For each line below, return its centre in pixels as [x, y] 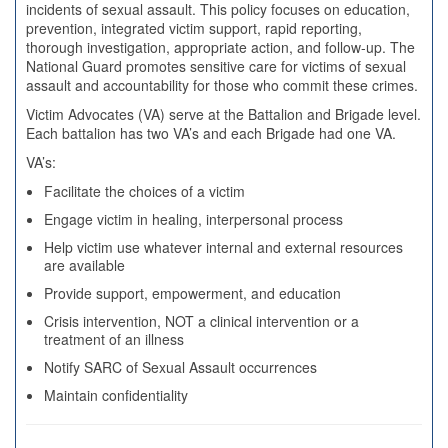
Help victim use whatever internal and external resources [223, 247]
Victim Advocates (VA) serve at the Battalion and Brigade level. [223, 114]
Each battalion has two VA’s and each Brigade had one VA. [211, 133]
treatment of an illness [114, 339]
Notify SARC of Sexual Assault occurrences [180, 367]
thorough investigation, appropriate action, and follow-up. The [220, 47]
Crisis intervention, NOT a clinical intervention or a [201, 321]
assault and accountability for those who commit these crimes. [222, 85]
